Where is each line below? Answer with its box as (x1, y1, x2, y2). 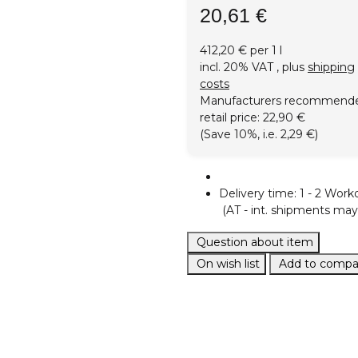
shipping (308, 60, 355, 75)
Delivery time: (219, 186, 300, 201)
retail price (200, 110, 257, 125)
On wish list (197, 257, 260, 272)
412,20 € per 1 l (200, 43, 282, 58)
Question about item (197, 235, 313, 250)
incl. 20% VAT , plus (200, 60, 308, 75)
